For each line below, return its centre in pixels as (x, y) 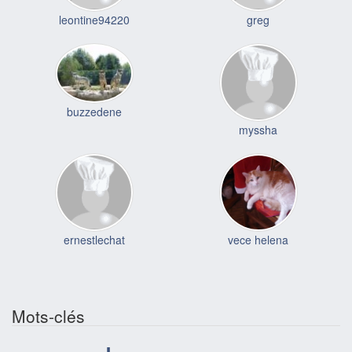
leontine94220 (94, 20)
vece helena (258, 240)
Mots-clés (48, 316)
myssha (258, 130)
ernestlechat (94, 240)
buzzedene (94, 111)
